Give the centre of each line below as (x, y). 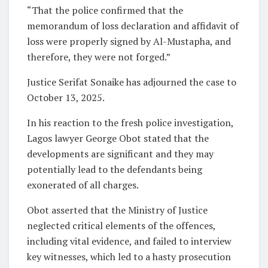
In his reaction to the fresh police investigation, (130, 123)
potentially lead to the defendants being (115, 170)
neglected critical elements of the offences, (121, 226)
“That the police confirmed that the (105, 10)
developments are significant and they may (120, 154)
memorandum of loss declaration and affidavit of (133, 26)
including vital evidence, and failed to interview (129, 241)
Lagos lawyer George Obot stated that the (118, 138)
